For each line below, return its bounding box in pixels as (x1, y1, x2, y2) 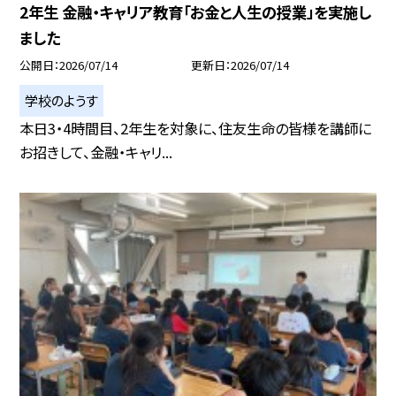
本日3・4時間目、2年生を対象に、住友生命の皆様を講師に (19, 118, 372, 140)
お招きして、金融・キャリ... (19, 141, 173, 164)
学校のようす (25, 90, 99, 110)
